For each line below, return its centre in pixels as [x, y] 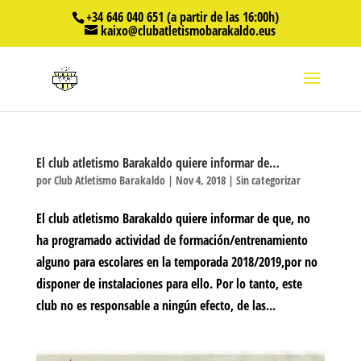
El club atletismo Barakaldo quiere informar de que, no [173, 218]
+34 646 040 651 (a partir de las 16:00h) [182, 17]
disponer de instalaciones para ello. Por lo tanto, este [169, 284]
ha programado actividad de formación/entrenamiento [172, 240]
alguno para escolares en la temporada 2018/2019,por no [176, 262]
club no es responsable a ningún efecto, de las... [156, 305]
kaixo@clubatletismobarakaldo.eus [189, 31]
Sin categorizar [268, 180]
